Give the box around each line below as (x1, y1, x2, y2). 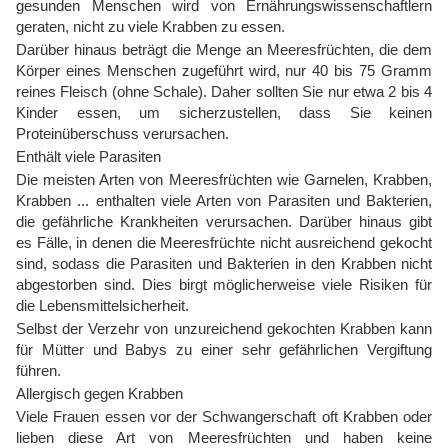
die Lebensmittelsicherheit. (16, 297, 189, 315)
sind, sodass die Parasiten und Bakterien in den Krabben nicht (16, 255, 432, 273)
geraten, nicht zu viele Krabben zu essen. (16, 18, 285, 36)
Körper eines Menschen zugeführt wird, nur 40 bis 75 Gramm (16, 62, 432, 80)
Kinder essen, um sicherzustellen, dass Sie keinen (16, 104, 432, 122)
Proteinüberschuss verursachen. (16, 125, 229, 143)
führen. (16, 362, 61, 380)
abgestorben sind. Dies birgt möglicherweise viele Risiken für (16, 276, 432, 294)
